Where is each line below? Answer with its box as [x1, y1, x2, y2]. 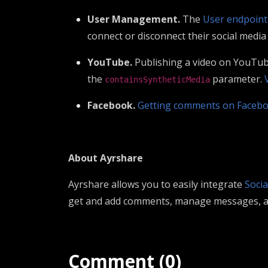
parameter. [210, 72, 264, 86]
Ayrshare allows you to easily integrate [68, 178, 245, 191]
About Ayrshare [68, 151, 143, 165]
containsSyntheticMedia [105, 75, 210, 84]
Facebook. [87, 99, 135, 112]
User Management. [87, 13, 180, 26]
